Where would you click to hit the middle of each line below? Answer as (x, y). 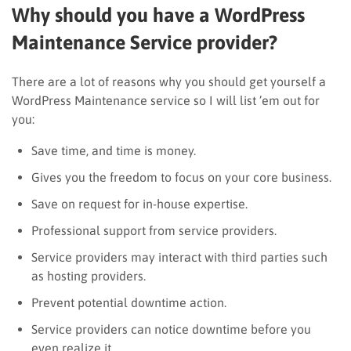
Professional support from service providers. (154, 230)
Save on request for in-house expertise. (139, 203)
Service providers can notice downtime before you (171, 329)
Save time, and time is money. (114, 150)
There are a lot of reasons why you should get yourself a (169, 81)
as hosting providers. (89, 275)
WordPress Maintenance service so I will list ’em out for (166, 100)
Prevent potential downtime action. (129, 302)
